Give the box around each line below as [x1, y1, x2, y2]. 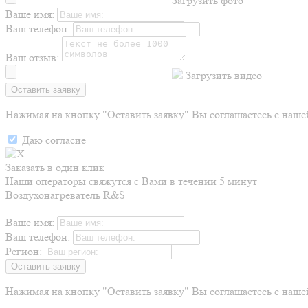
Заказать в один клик [5, 161, 104, 174]
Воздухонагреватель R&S [5, 188, 125, 201]
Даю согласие [22, 133, 86, 146]
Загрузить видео [186, 69, 262, 82]
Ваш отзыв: [5, 51, 59, 64]
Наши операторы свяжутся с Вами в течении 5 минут [5, 175, 257, 188]
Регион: [5, 245, 42, 258]
